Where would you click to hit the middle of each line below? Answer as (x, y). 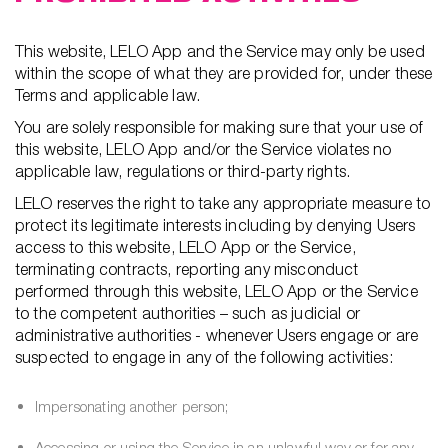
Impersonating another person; (132, 406)
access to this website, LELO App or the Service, (185, 247)
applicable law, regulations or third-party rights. (183, 171)
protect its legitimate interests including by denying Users (215, 225)
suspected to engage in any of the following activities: (204, 357)
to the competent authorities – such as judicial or (188, 313)
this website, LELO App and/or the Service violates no (203, 149)
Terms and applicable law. (108, 95)
